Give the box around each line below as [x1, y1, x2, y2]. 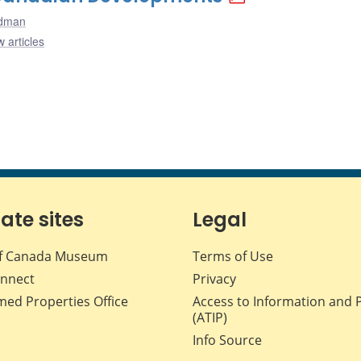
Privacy [193, 270, 236, 288]
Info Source [193, 331, 262, 350]
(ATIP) [193, 309, 227, 327]
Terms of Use [193, 247, 273, 266]
